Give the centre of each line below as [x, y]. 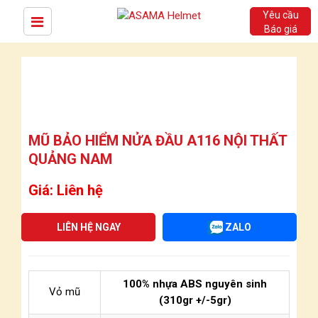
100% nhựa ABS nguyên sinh [195, 284]
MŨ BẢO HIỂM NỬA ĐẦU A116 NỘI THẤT [158, 141]
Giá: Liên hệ [66, 190]
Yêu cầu [280, 15]
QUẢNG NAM [70, 159]
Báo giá [280, 29]
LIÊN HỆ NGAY [88, 227]
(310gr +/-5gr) [195, 300]
